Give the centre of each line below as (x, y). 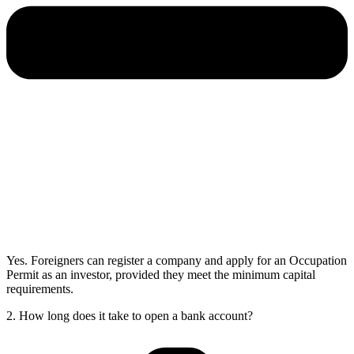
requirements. (40, 288)
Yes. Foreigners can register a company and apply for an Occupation (177, 260)
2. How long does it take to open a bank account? (130, 315)
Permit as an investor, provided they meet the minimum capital (161, 274)
